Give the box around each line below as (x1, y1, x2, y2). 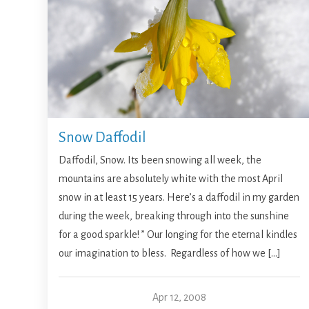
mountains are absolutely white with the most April (59, 173, 283, 185)
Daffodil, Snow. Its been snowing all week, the (59, 154, 262, 166)
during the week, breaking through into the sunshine (59, 210, 290, 222)
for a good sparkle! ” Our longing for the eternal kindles (59, 229, 298, 241)
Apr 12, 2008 (152, 292, 206, 303)
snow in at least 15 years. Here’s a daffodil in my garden (59, 192, 300, 203)
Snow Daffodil (59, 130, 147, 146)
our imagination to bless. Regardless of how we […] (59, 248, 281, 259)
